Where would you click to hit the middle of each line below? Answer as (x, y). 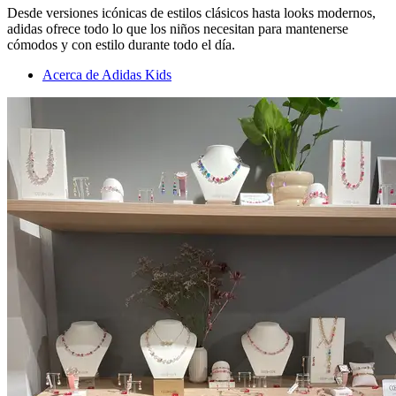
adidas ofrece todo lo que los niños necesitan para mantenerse (178, 28)
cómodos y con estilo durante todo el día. (121, 44)
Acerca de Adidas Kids (107, 74)
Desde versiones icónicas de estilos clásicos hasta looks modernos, (191, 12)
